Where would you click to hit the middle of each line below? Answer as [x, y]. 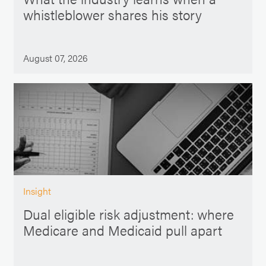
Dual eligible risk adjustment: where [128, 214]
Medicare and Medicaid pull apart [122, 230]
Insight [37, 191]
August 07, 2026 [55, 58]
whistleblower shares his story [112, 15]
